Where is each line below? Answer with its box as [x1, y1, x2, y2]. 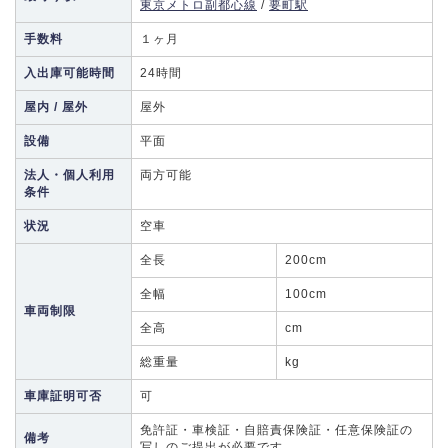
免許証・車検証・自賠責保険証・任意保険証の [140, 423, 413, 437]
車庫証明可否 [24, 389, 102, 403]
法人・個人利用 [24, 168, 115, 182]
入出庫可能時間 [24, 66, 115, 80]
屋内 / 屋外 [24, 100, 88, 114]
